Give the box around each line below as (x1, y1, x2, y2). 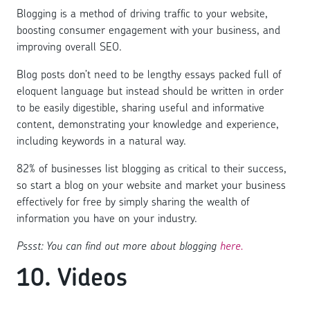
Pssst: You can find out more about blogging (17, 238, 220, 254)
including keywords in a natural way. (17, 133, 186, 149)
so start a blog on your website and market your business (17, 177, 286, 193)
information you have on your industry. (17, 210, 201, 226)
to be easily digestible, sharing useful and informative (17, 100, 264, 116)
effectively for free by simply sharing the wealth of (17, 194, 250, 210)
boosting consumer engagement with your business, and (17, 22, 280, 38)
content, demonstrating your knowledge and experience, (17, 116, 279, 132)
